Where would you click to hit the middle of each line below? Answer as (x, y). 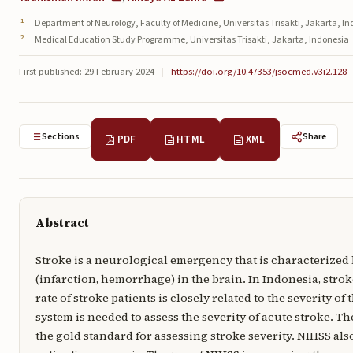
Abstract (62, 223)
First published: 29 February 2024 (87, 71)
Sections (61, 137)
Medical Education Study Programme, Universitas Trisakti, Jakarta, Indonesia (192, 40)
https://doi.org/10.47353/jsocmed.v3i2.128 (259, 71)
